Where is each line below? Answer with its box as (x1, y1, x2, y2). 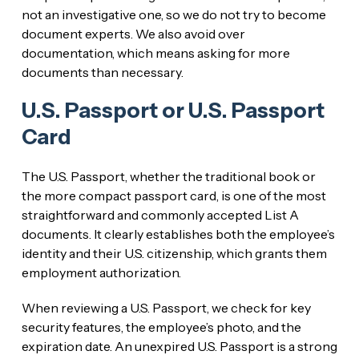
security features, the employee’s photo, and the (21, 318, 301, 335)
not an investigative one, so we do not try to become (21, 6, 326, 22)
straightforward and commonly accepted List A (21, 206, 299, 223)
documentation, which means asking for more (21, 44, 290, 61)
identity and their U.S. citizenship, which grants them (21, 244, 327, 261)
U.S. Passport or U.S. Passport (21, 97, 325, 123)
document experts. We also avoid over (21, 25, 245, 42)
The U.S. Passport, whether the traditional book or (21, 167, 316, 184)
